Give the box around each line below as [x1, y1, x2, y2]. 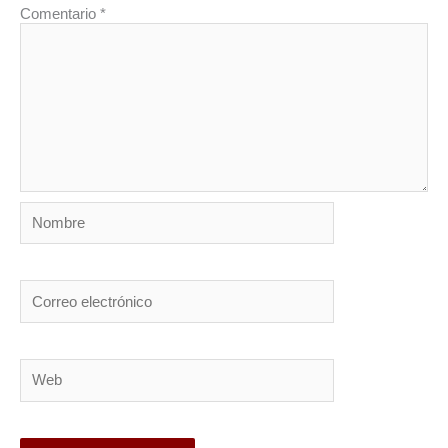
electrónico [19, 297, 90, 315]
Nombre [19, 200, 72, 218]
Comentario [20, 5, 100, 23]
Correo [19, 279, 64, 297]
